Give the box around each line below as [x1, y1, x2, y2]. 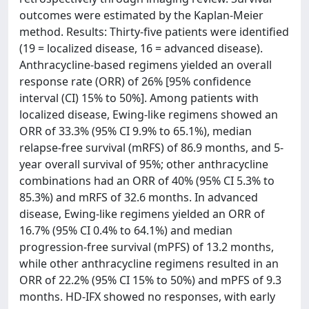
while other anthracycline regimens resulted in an [19, 256, 279, 271]
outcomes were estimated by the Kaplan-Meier [19, 8, 263, 23]
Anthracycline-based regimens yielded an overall [19, 57, 272, 72]
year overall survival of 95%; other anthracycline [19, 157, 268, 172]
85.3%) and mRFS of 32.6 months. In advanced [19, 190, 258, 205]
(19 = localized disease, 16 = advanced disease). [19, 41, 263, 56]
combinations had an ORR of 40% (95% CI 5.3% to [19, 173, 275, 188]
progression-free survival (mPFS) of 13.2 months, [19, 239, 274, 255]
